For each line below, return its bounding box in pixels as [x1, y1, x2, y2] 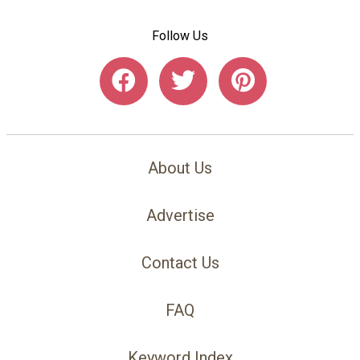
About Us [148, 158, 212, 178]
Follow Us [152, 27, 208, 43]
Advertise [145, 206, 215, 226]
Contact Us [141, 253, 219, 273]
